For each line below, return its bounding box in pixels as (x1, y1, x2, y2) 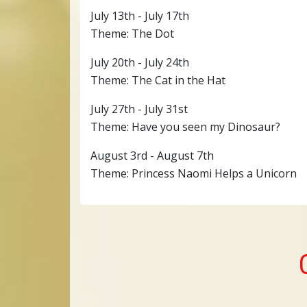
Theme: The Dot (90, 25, 174, 41)
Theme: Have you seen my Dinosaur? (90, 119, 280, 134)
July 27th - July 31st (90, 101, 188, 116)
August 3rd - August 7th (90, 147, 214, 163)
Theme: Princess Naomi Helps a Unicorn (90, 165, 297, 181)
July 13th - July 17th (90, 8, 189, 23)
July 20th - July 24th (90, 54, 189, 70)
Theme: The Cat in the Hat (90, 72, 225, 88)
